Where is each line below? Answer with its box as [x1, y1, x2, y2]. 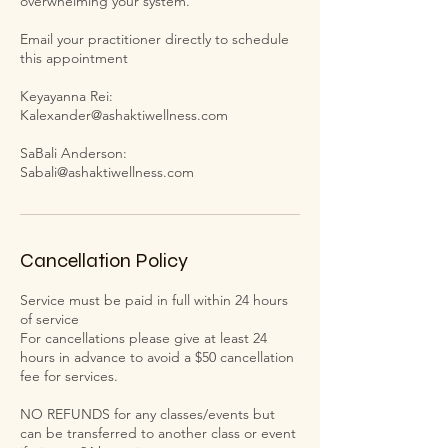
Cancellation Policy [20, 247, 188, 273]
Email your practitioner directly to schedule [20, 29, 289, 48]
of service [20, 309, 79, 328]
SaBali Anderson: [20, 143, 127, 162]
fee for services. [20, 366, 118, 385]
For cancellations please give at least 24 [20, 328, 267, 347]
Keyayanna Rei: [20, 86, 113, 105]
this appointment [20, 48, 128, 67]
